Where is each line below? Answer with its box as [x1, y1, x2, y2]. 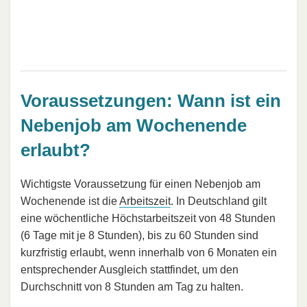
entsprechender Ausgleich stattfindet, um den [21, 264, 238, 276]
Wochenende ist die [21, 195, 119, 208]
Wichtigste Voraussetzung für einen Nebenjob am [21, 178, 260, 191]
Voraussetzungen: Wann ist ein [21, 90, 281, 111]
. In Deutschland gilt [171, 195, 267, 208]
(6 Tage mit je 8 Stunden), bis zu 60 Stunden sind [21, 230, 258, 242]
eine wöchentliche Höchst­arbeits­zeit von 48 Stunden [21, 212, 275, 225]
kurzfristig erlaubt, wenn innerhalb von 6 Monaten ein [21, 247, 277, 259]
